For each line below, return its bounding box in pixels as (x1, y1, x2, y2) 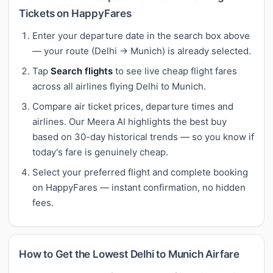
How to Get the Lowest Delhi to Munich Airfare (19, 247, 239, 260)
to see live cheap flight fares (113, 65, 237, 77)
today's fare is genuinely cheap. (32, 146, 168, 158)
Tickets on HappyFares (19, 7, 132, 19)
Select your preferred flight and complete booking (32, 166, 248, 178)
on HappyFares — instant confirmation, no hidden (32, 181, 246, 193)
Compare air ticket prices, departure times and (32, 100, 233, 112)
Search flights (51, 65, 113, 77)
